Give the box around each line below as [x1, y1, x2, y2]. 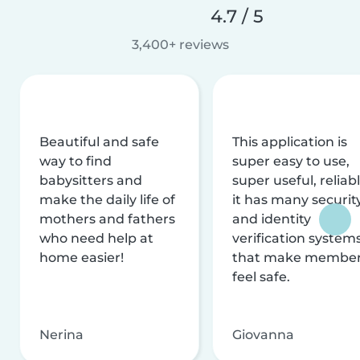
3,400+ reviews [131, 36, 229, 52]
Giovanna [232, 326, 294, 342]
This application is [232, 133, 347, 149]
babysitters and [39, 172, 142, 188]
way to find [39, 153, 112, 169]
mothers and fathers [39, 211, 175, 227]
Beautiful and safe [39, 133, 159, 149]
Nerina [39, 326, 84, 342]
